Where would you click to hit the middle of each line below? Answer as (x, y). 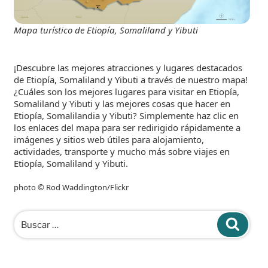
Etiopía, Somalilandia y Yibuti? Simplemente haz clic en (126, 115)
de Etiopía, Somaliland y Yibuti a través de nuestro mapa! (131, 79)
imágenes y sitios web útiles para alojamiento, (109, 139)
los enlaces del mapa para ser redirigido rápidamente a (127, 127)
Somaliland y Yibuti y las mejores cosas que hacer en (122, 103)
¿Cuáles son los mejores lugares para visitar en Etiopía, (127, 91)
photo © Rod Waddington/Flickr (71, 188)
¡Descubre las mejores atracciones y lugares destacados (128, 67)
